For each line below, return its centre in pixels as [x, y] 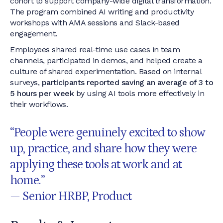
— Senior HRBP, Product [71, 197]
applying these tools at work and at [96, 165]
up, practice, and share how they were [103, 149]
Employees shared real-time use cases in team [95, 50]
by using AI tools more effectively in [139, 93]
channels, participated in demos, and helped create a [106, 60]
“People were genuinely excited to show [108, 133]
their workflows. [39, 104]
